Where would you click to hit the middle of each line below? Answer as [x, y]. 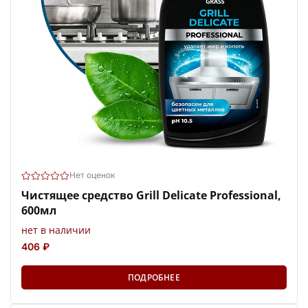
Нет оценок [92, 175]
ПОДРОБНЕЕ [154, 278]
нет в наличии [56, 230]
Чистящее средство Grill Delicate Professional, [151, 196]
